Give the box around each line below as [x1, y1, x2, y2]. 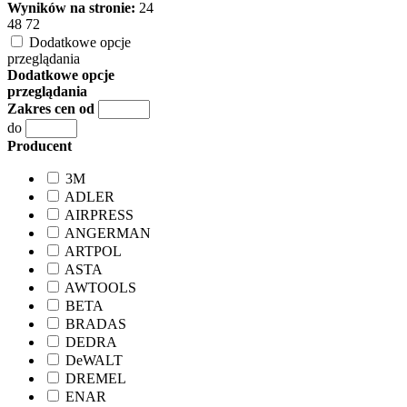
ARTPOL [65, 243, 122, 260]
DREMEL [65, 371, 126, 387]
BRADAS [65, 316, 126, 333]
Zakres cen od [7, 101, 94, 117]
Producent [7, 138, 72, 154]
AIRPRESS [65, 207, 134, 223]
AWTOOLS [65, 280, 136, 296]
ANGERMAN [65, 225, 151, 242]
